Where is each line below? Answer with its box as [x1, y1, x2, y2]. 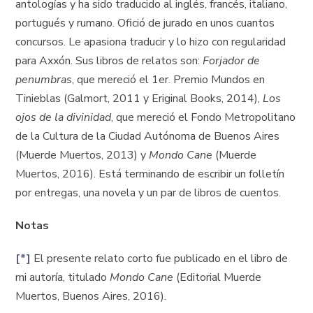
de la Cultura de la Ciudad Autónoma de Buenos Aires [15, 129, 280, 145]
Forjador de [203, 53, 261, 69]
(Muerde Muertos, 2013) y [15, 147, 150, 163]
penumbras [15, 72, 73, 88]
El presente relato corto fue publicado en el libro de [31, 251, 289, 267]
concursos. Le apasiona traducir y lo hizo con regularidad [15, 34, 286, 50]
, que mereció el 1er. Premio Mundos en [72, 72, 265, 88]
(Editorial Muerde [173, 270, 262, 286]
